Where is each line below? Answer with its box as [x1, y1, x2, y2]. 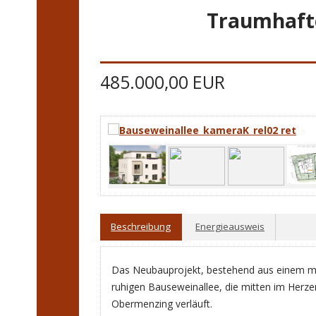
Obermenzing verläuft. [111, 297, 212, 311]
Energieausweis [195, 220, 265, 233]
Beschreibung [111, 220, 171, 233]
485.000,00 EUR [100, 71, 225, 95]
